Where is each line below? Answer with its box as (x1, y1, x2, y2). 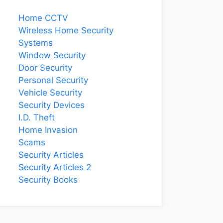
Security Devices (18, 100, 85, 110)
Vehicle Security (18, 88, 82, 98)
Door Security (18, 63, 72, 73)
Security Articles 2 (18, 162, 91, 172)
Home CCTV (18, 13, 68, 23)
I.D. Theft (18, 112, 55, 122)
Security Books (18, 175, 78, 185)
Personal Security (18, 75, 88, 85)
